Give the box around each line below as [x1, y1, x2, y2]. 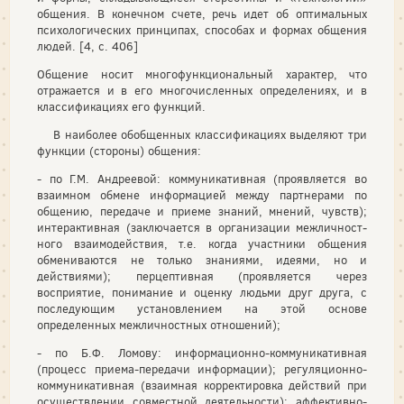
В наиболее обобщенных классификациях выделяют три [37, 127, 367, 142]
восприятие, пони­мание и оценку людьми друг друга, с [37, 285, 367, 300]
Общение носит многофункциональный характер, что [37, 67, 367, 82]
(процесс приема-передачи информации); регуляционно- [37, 362, 367, 377]
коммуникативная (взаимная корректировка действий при [37, 378, 367, 393]
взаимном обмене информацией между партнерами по [37, 188, 367, 203]
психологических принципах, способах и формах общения [37, 23, 367, 38]
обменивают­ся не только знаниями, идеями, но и [37, 252, 367, 268]
